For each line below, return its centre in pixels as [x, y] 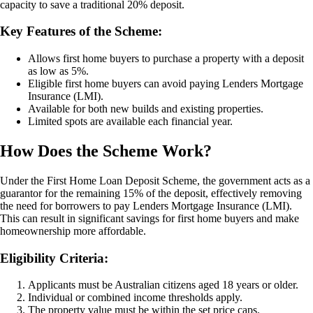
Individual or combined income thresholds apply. [135, 298]
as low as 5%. [58, 71]
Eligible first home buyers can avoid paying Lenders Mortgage [166, 84]
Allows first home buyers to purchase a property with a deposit [166, 59]
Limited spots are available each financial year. [130, 122]
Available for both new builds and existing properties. [146, 109]
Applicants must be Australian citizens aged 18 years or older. [163, 285]
